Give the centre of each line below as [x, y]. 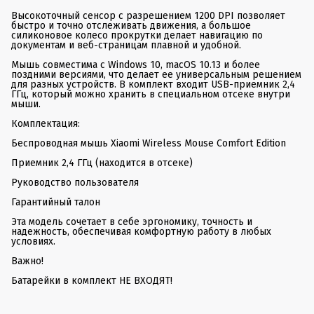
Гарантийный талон [56, 202]
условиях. [33, 241]
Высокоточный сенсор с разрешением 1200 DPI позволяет [148, 15]
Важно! [27, 261]
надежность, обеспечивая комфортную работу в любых [141, 231]
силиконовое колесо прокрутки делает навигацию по [137, 35]
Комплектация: [46, 123]
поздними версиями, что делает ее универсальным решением [156, 74]
